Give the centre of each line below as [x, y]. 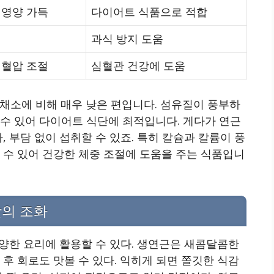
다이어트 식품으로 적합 [149, 12]
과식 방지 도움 [127, 39]
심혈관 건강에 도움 [138, 66]
